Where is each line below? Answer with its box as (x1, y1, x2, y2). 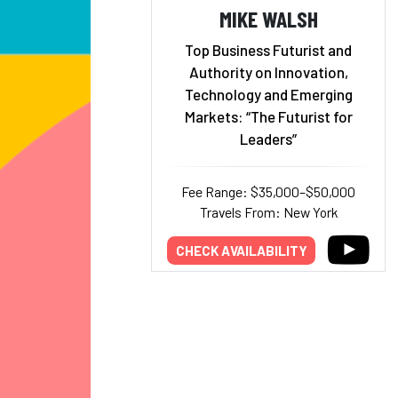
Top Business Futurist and (185, 41, 352, 59)
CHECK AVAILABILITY (175, 242, 307, 259)
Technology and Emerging (184, 85, 353, 103)
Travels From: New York (199, 203, 338, 220)
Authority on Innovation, (188, 63, 348, 81)
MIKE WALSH (219, 4, 318, 32)
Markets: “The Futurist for (184, 107, 353, 125)
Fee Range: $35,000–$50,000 (181, 183, 355, 200)
